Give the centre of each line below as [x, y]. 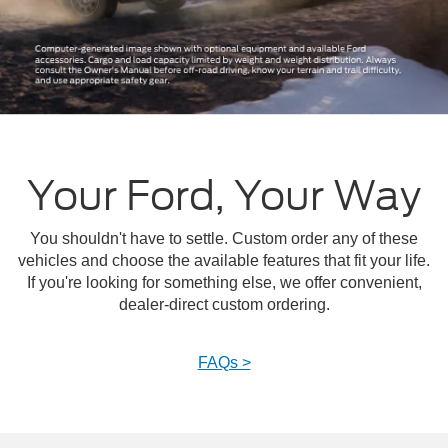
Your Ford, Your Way [224, 196]
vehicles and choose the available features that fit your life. [224, 261]
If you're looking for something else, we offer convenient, [224, 283]
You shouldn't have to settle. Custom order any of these [224, 239]
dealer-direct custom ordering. [224, 305]
